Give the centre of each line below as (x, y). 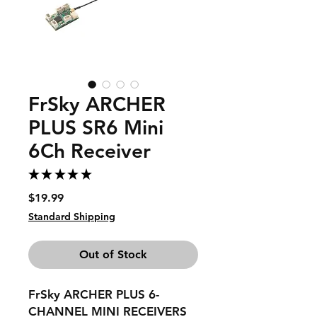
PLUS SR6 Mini (96, 127)
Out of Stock (113, 254)
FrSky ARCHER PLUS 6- (94, 294)
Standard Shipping (72, 217)
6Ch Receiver (90, 151)
